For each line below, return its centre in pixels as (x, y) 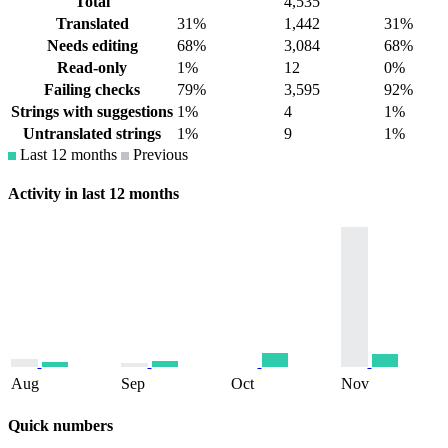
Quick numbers (60, 426)
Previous (158, 154)
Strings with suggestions (92, 111)
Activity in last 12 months (93, 193)
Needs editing (92, 45)
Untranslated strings (92, 133)
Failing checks (92, 89)
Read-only (92, 67)
